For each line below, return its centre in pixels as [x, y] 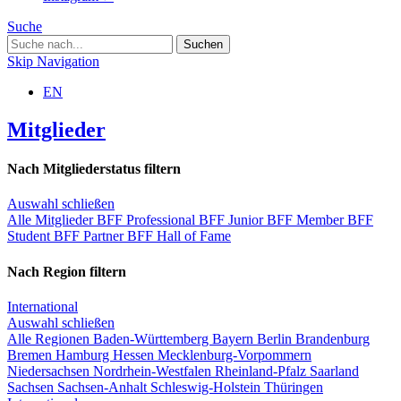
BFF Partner [90, 236]
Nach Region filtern [67, 271]
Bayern [235, 338]
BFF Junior [233, 220]
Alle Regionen [50, 338]
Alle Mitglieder [52, 220]
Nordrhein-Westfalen [154, 371]
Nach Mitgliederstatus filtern [94, 168]
